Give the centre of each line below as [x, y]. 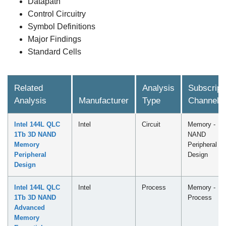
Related [29, 88]
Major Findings [54, 39]
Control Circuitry [57, 14]
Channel [204, 100]
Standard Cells [54, 51]
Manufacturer [104, 100]
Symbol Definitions [62, 26]
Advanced [30, 207]
